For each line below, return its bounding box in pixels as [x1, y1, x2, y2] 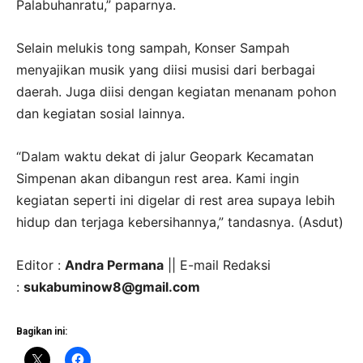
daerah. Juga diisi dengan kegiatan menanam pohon [16, 83, 336, 100]
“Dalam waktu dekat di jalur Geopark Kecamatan [16, 148, 314, 165]
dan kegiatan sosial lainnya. [16, 105, 185, 122]
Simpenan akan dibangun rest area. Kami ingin [16, 170, 299, 187]
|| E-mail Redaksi [164, 257, 271, 274]
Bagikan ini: [16, 326, 67, 338]
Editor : [16, 257, 65, 274]
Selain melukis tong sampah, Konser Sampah [16, 40, 289, 57]
